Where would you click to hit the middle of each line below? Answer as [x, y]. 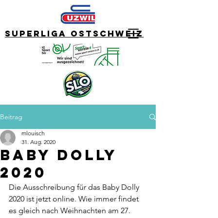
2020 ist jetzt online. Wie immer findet [75, 199]
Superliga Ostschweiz [74, 34]
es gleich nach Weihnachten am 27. [71, 210]
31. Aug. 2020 [38, 142]
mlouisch [33, 133]
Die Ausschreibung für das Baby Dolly [75, 187]
